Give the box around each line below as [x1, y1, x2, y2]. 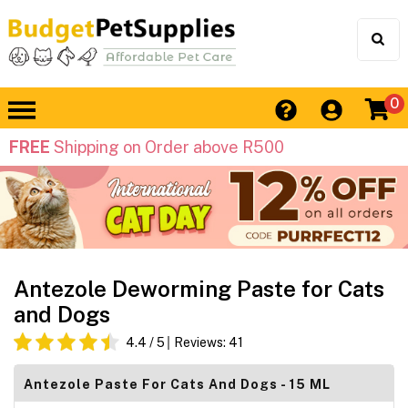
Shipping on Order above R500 [50, 138, 284, 158]
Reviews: [174, 335, 229, 351]
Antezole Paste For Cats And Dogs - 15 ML [24, 377, 331, 393]
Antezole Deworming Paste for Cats [14, 276, 384, 302]
